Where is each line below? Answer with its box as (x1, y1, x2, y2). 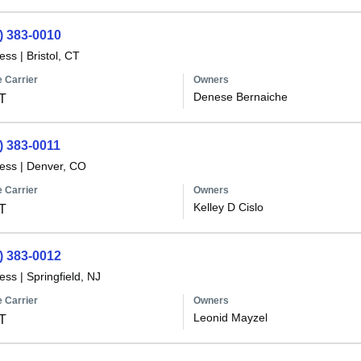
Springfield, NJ (26, 270, 101, 283)
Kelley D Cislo (193, 201, 263, 214)
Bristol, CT (26, 49, 80, 62)
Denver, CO (26, 160, 86, 172)
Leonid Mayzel (193, 311, 268, 324)
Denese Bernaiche (193, 90, 288, 103)
